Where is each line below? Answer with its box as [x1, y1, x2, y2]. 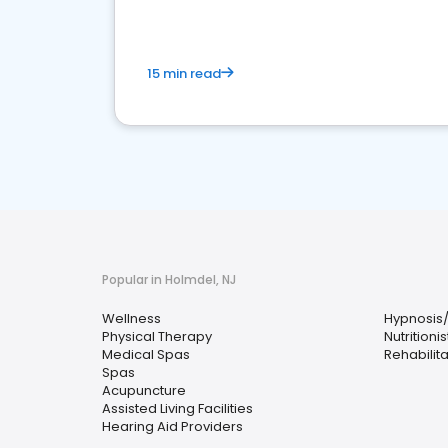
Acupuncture [102, 381, 186, 400]
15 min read [147, 64, 221, 83]
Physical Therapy [102, 327, 212, 346]
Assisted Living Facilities [102, 399, 253, 418]
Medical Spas [102, 345, 190, 364]
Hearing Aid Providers [102, 417, 243, 436]
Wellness [102, 309, 161, 328]
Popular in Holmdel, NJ [102, 271, 236, 288]
